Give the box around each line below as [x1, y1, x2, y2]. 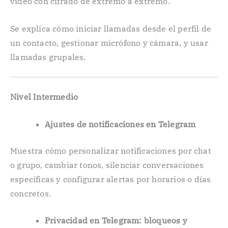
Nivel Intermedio [10, 92, 78, 102]
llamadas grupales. [10, 51, 86, 62]
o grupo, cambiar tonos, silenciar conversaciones [10, 159, 204, 170]
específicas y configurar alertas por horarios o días [10, 174, 211, 184]
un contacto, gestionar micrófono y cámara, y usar [10, 37, 208, 48]
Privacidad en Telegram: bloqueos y [45, 215, 187, 226]
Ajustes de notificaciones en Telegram [45, 119, 196, 129]
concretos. [10, 188, 51, 198]
